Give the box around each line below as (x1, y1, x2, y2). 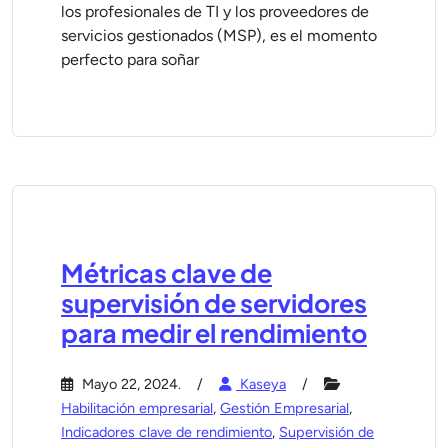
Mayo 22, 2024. (78, 375, 181, 393)
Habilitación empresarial (61, 399, 213, 417)
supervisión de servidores (61, 287, 367, 319)
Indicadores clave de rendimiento (61, 423, 272, 441)
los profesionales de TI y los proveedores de (61, 2, 369, 21)
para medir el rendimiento (61, 317, 367, 349)
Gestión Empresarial (220, 399, 349, 417)
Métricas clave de (61, 257, 272, 289)
